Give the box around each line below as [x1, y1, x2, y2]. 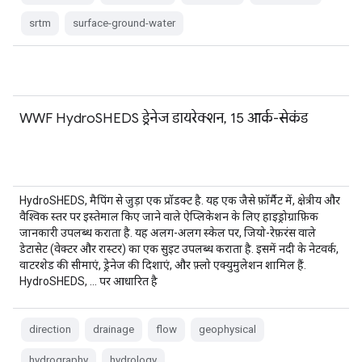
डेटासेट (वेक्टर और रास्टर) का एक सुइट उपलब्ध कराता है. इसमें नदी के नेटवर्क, [19, 242, 339, 255]
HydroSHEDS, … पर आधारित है [19, 275, 158, 288]
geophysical [199, 323, 256, 335]
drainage [93, 323, 134, 335]
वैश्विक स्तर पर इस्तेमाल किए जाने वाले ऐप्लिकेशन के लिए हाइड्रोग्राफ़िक [19, 210, 318, 223]
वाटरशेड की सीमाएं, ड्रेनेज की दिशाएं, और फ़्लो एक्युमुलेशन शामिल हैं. [19, 259, 306, 271]
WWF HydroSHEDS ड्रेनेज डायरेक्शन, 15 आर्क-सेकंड [19, 109, 308, 127]
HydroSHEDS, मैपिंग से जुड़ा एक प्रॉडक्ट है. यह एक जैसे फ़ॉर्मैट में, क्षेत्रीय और [19, 194, 340, 207]
